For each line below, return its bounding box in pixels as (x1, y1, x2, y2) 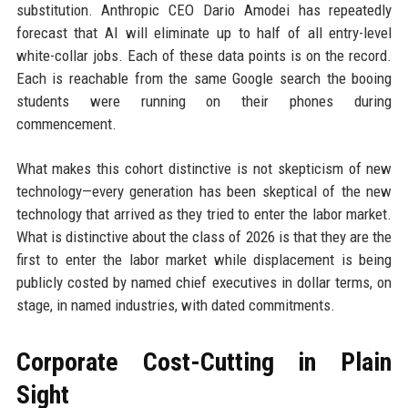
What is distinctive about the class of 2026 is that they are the (15, 228, 393, 246)
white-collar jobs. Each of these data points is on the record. (15, 46, 393, 65)
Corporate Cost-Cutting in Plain (15, 347, 393, 377)
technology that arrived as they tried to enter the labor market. (15, 205, 393, 223)
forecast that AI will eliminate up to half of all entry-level (15, 24, 393, 42)
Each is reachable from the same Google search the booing (15, 69, 393, 87)
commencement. (15, 115, 117, 133)
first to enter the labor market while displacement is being (15, 250, 393, 269)
